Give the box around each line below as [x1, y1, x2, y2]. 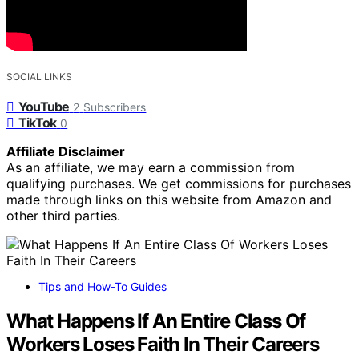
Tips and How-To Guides [38, 280, 167, 294]
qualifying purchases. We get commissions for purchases [6, 175, 351, 192]
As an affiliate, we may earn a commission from [6, 159, 295, 176]
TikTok [18, 115, 57, 131]
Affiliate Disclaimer [6, 143, 125, 160]
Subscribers [83, 100, 147, 115]
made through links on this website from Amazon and [6, 192, 332, 208]
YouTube [18, 99, 70, 115]
